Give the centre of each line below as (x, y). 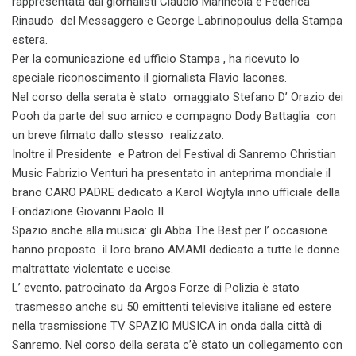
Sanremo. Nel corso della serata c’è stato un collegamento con (177, 344)
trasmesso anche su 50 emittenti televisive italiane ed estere (172, 306)
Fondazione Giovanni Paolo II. (89, 211)
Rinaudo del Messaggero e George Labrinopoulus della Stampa (177, 20)
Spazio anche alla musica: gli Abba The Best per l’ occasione (170, 230)
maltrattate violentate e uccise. (93, 268)
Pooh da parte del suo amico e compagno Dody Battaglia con (174, 116)
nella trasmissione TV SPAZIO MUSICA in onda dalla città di (167, 325)
